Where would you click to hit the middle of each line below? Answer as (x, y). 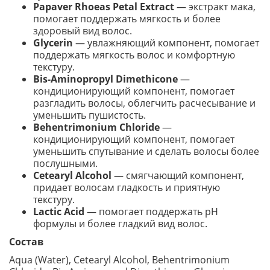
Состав (26, 242)
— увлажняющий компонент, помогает (166, 43)
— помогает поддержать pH (151, 212)
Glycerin (53, 43)
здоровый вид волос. (83, 31)
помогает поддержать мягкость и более (127, 19)
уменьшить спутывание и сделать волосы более (146, 151)
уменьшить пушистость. (89, 115)
